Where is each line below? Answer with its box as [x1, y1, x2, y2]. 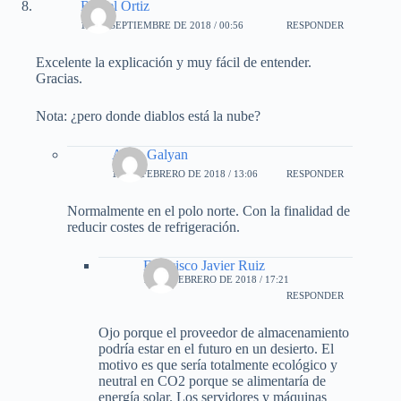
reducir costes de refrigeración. [67, 218, 240, 235]
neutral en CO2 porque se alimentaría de [98, 372, 326, 388]
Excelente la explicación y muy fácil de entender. [36, 54, 311, 70]
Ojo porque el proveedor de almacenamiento [98, 324, 349, 340]
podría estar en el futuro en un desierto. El [98, 340, 334, 356]
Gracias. [36, 70, 82, 86]
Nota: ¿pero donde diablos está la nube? [36, 107, 260, 124]
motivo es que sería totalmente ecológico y [98, 356, 337, 372]
